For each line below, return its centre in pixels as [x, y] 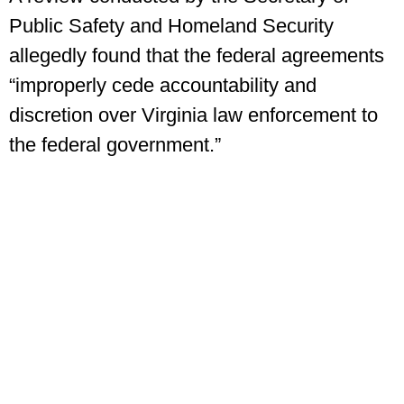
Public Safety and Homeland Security [171, 26]
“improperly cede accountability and [163, 86]
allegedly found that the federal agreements [197, 56]
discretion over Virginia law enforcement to [193, 115]
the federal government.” [115, 145]
